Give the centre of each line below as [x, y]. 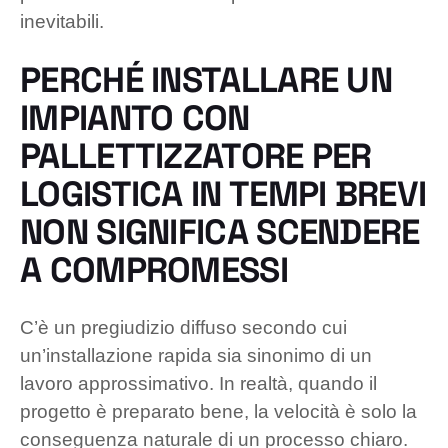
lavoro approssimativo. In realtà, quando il [198, 383]
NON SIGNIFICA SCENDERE [220, 231]
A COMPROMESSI [154, 269]
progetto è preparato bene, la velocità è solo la [218, 411]
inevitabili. [62, 21]
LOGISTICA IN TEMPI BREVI [223, 193]
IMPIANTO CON [135, 117]
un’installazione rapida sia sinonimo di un [196, 355]
